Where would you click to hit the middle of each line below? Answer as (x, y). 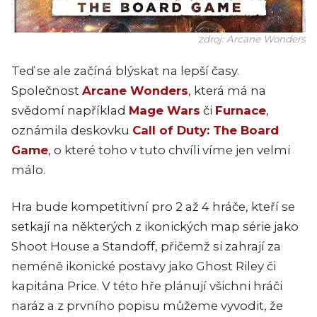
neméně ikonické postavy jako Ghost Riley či (144, 266)
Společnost (47, 90)
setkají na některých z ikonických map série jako (155, 226)
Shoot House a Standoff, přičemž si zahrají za (146, 246)
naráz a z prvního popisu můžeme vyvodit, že (147, 305)
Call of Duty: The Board (206, 130)
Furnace (241, 110)
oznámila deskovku (72, 130)
